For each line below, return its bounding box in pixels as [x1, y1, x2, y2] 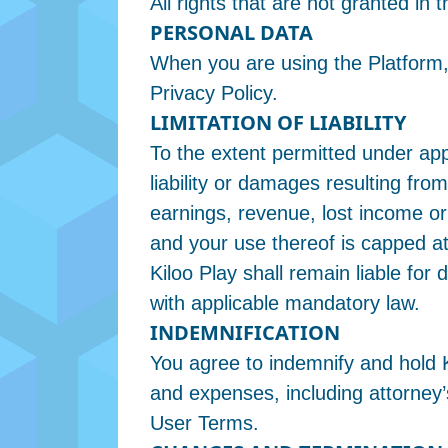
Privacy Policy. [150, 82, 278, 104]
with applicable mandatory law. [150, 292, 420, 314]
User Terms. [150, 412, 259, 434]
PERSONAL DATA [150, 19, 313, 46]
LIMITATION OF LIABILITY [150, 109, 406, 136]
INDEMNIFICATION [150, 319, 340, 346]
